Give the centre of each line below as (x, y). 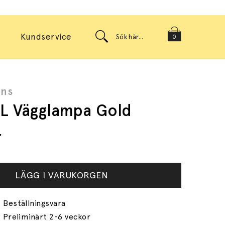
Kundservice (46, 37)
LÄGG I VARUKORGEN (61, 175)
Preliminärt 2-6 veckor (47, 217)
